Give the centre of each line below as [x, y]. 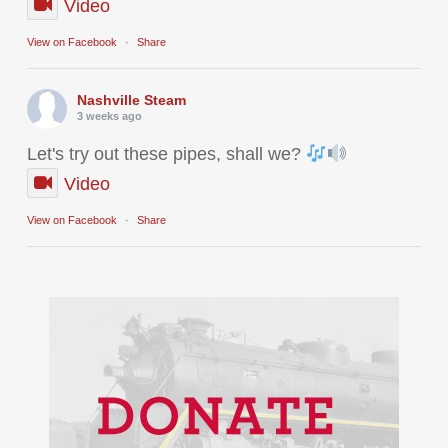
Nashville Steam [131, 100]
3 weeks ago [109, 116]
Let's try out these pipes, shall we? [166, 154]
